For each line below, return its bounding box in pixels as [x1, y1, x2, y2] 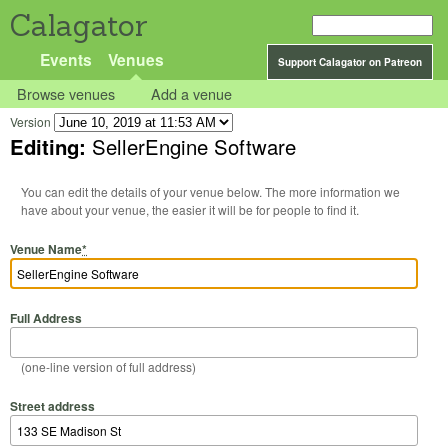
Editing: [10, 132, 92, 162]
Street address [10, 396, 95, 415]
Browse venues [17, 83, 116, 105]
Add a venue [151, 83, 233, 105]
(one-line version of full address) [20, 358, 196, 376]
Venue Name [10, 239, 82, 258]
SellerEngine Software [92, 132, 296, 162]
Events [40, 48, 92, 71]
